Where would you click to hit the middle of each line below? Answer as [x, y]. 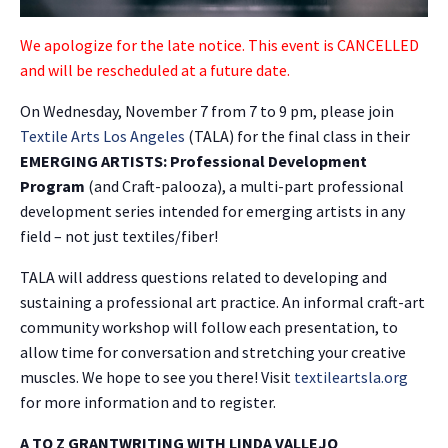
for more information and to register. [148, 402]
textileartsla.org [351, 377]
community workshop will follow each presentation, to [209, 327]
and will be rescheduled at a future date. [156, 70]
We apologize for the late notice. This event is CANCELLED [219, 45]
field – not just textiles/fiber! [119, 236]
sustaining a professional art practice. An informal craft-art [222, 302]
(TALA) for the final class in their [297, 136]
